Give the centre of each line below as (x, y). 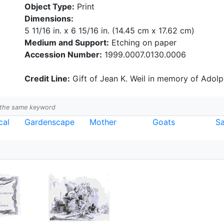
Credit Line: (47, 78)
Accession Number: (63, 54)
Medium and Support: (67, 42)
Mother (103, 122)
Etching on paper (143, 42)
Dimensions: (49, 18)
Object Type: (49, 6)
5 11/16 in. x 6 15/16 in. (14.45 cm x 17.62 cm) (109, 30)
